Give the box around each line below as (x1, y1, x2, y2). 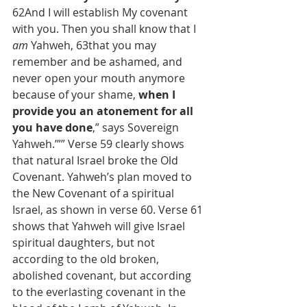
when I (138, 87, 178, 102)
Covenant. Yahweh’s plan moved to (12, 169, 195, 184)
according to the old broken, (12, 251, 162, 267)
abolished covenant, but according (12, 268, 194, 283)
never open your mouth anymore (12, 71, 188, 86)
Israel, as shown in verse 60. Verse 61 (12, 202, 206, 217)
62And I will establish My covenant (12, 5, 191, 20)
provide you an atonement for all (12, 103, 196, 119)
